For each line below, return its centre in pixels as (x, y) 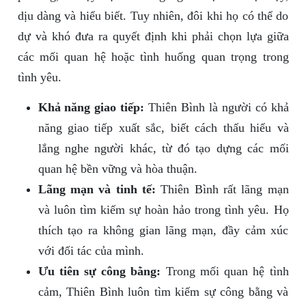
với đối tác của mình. (91, 251)
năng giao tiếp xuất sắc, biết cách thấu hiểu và (163, 128)
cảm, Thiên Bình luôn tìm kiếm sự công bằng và (163, 292)
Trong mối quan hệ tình (225, 272)
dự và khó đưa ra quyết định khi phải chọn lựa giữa (153, 37)
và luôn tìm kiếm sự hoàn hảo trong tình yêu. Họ (163, 210)
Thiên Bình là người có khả (217, 108)
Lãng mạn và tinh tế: (97, 190)
